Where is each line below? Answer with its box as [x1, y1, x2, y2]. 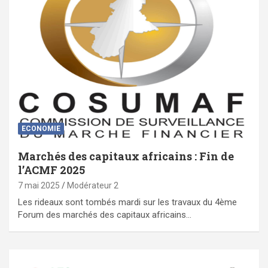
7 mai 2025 [18, 181, 60, 191]
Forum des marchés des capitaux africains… [18, 209, 191, 221]
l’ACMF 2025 [18, 163, 85, 178]
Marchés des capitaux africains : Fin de [18, 149, 234, 164]
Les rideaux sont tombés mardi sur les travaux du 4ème [18, 197, 237, 208]
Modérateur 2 [67, 181, 118, 191]
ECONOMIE [22, 124, 60, 133]
